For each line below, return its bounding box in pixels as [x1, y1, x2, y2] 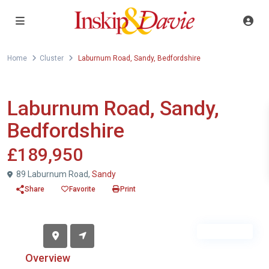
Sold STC [209, 227, 241, 236]
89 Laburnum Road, [14, 169, 92, 179]
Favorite [69, 185, 95, 193]
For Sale [13, 86, 41, 95]
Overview [25, 252, 70, 264]
